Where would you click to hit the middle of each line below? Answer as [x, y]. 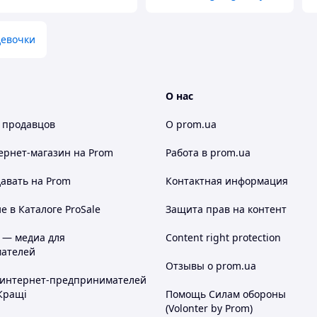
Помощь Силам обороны [226, 294]
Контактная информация [227, 181]
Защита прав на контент [226, 209]
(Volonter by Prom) [209, 308]
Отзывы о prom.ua [211, 266]
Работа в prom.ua [208, 152]
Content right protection [223, 237]
